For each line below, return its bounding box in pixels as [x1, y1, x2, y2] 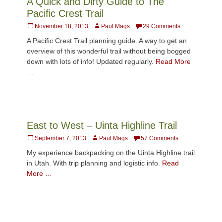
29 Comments [143, 22, 180, 30]
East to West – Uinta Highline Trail [27, 119, 177, 131]
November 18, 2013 [35, 22, 88, 30]
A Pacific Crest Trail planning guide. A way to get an [27, 36, 187, 45]
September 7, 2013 [35, 134, 86, 142]
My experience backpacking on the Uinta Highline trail [27, 148, 195, 157]
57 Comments [141, 134, 178, 142]
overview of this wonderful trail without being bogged [27, 47, 191, 55]
